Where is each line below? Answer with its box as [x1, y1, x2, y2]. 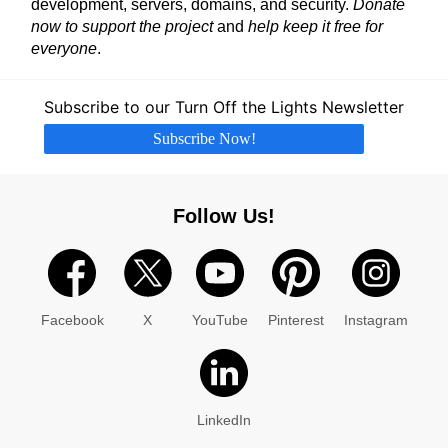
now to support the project [31, 17, 213, 35]
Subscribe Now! [152, 130, 256, 148]
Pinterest [267, 312, 324, 329]
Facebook [40, 312, 104, 329]
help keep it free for [248, 17, 383, 35]
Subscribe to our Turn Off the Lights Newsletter [44, 97, 404, 118]
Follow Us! [173, 205, 275, 228]
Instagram [343, 312, 408, 329]
